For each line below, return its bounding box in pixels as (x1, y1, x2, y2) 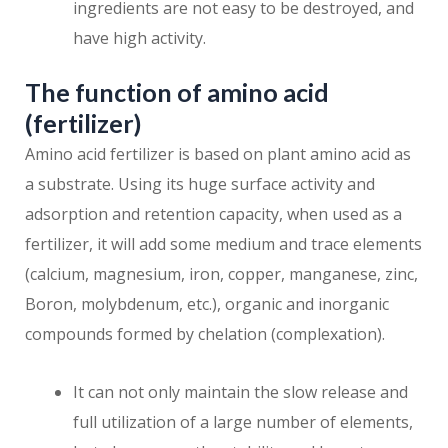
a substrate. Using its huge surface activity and (25, 173, 375, 196)
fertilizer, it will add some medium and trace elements (25, 233, 422, 256)
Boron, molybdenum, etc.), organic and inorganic (25, 293, 389, 316)
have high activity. (73, 27, 206, 50)
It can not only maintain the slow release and (73, 381, 408, 404)
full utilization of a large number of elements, (73, 411, 413, 434)
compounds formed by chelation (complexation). (25, 323, 385, 346)
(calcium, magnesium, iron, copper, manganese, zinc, (25, 263, 418, 286)
